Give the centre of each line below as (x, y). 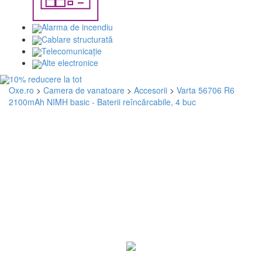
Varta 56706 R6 (206, 90)
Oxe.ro (21, 90)
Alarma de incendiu (77, 27)
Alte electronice (70, 63)
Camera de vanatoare (84, 90)
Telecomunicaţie (72, 51)
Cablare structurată (77, 39)
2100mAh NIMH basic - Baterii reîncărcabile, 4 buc (102, 101)
